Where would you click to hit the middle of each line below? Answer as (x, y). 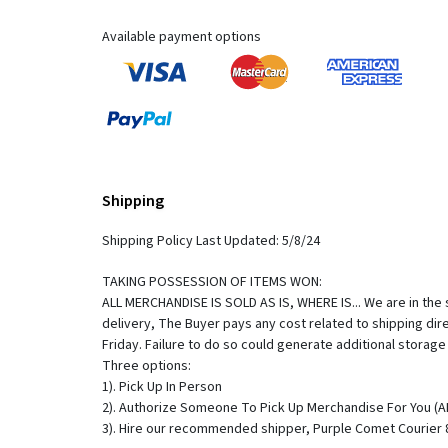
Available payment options (181, 37)
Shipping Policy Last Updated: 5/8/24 (211, 241)
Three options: (146, 366)
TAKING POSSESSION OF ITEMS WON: (212, 282)
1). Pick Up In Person (162, 387)
